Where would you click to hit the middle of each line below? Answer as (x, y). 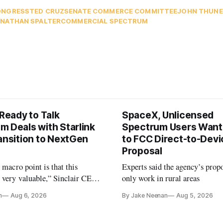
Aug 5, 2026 (195, 196)
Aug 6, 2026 (29, 196)
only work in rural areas (161, 178)
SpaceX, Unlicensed (168, 115)
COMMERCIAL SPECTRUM (105, 21)
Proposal (142, 151)
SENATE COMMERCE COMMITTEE (121, 11)
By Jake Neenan (145, 196)
